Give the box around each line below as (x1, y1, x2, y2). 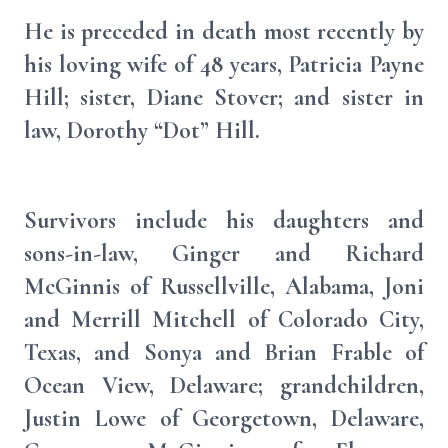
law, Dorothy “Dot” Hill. (24, 116, 260, 145)
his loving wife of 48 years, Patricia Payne (24, 50, 424, 79)
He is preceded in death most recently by (24, 17, 424, 46)
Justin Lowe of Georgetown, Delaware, (24, 404, 424, 433)
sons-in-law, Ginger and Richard (24, 239, 424, 268)
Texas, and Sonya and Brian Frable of (24, 338, 424, 367)
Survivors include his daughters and (24, 206, 424, 235)
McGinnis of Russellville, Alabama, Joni (24, 272, 424, 301)
